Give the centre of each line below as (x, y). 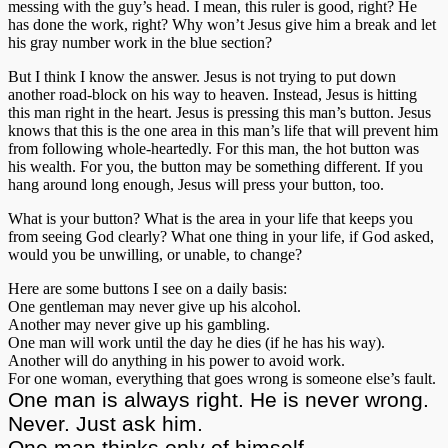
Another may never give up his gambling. (139, 324)
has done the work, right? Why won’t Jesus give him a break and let (222, 24)
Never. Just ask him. (105, 423)
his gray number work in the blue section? (140, 42)
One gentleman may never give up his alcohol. (154, 306)
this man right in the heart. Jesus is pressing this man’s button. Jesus (219, 112)
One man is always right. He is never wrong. (218, 399)
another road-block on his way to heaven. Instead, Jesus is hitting (212, 94)
